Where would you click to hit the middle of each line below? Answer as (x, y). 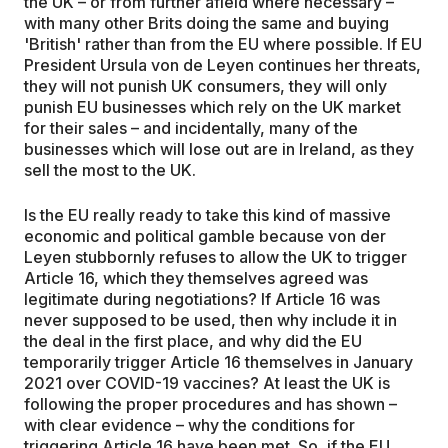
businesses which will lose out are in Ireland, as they (219, 148)
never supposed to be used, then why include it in (210, 319)
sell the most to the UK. (110, 169)
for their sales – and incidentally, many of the (191, 127)
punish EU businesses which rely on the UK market (212, 106)
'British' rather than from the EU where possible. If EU (223, 43)
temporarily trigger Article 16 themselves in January (218, 361)
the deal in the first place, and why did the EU (193, 340)
